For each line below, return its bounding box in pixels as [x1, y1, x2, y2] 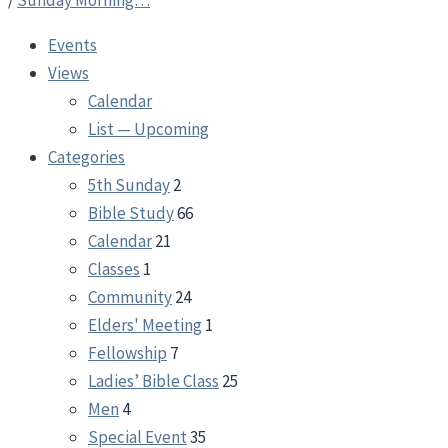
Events [48, 34, 97, 56]
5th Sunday [88, 174, 170, 196]
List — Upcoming [88, 118, 209, 140]
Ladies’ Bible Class [88, 370, 219, 392]
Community [88, 286, 172, 308]
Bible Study [88, 202, 174, 224]
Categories [48, 146, 125, 168]
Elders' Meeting [88, 314, 202, 336]
